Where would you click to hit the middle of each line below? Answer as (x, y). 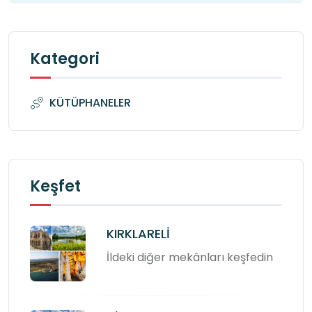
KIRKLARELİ (138, 233)
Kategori (65, 58)
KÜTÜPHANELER (90, 102)
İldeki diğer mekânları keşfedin (190, 257)
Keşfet (55, 186)
